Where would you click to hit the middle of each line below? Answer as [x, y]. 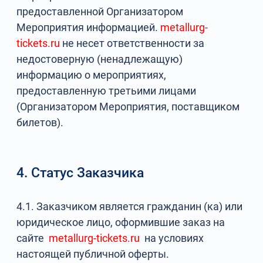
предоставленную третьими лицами [107, 91]
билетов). [40, 122]
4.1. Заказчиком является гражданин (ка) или [130, 206]
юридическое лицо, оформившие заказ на [121, 222]
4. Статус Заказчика [80, 173]
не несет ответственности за [132, 43]
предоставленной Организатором [100, 11]
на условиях [172, 238]
